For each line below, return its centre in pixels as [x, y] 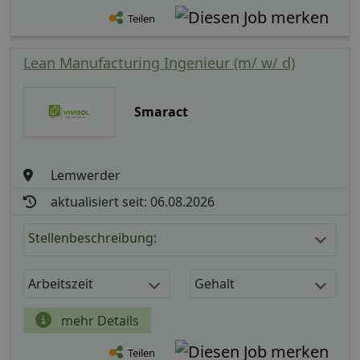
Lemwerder [86, 176]
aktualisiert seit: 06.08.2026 [133, 202]
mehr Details [98, 321]
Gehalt [215, 284]
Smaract [161, 112]
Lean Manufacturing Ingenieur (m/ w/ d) [159, 63]
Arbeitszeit [61, 284]
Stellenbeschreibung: [92, 238]
